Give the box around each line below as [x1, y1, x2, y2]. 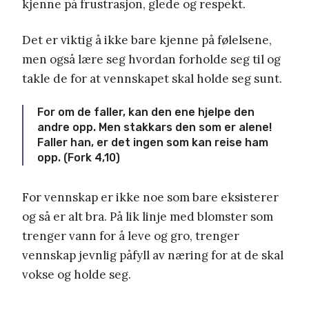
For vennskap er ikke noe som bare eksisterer [22, 190, 279, 206]
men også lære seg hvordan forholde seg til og [22, 52, 281, 68]
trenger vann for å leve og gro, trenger [22, 228, 239, 244]
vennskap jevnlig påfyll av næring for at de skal [22, 248, 283, 263]
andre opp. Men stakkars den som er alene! [37, 121, 272, 134]
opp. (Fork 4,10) [37, 151, 120, 165]
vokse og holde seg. [22, 267, 131, 283]
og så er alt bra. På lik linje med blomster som [22, 209, 273, 225]
